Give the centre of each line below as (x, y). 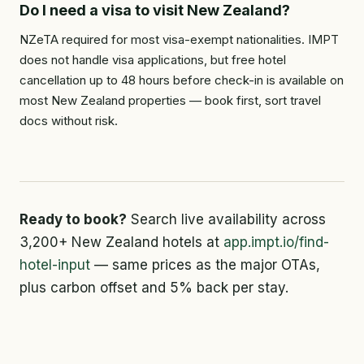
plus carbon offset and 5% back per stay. (154, 288)
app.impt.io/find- (276, 242)
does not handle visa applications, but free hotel (153, 60)
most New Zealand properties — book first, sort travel (170, 100)
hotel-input (55, 265)
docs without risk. (69, 121)
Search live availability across (226, 219)
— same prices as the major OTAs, (205, 265)
